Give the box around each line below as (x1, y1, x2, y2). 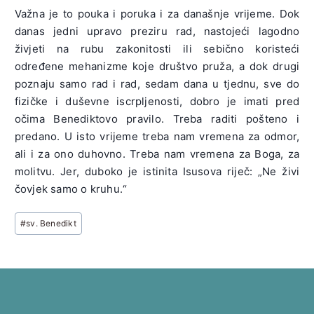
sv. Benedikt (26, 218, 76, 229)
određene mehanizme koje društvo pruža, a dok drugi (14, 60, 300, 74)
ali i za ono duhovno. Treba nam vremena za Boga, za (14, 147, 300, 161)
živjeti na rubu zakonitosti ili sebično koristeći (14, 42, 300, 56)
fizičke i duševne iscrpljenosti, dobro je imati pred (14, 95, 300, 109)
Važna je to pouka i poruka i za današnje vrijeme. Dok (14, 7, 300, 21)
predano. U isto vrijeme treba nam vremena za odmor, (14, 130, 300, 144)
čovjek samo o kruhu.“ (14, 182, 128, 196)
